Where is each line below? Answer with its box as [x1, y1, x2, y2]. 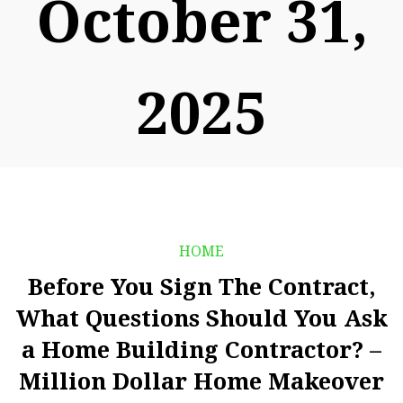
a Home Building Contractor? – [22, 336, 381, 363]
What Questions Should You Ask [15, 305, 388, 332]
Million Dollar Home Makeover [19, 368, 384, 395]
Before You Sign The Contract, [27, 273, 376, 300]
